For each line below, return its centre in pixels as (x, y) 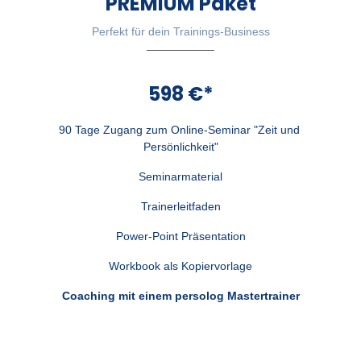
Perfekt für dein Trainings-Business (180, 31)
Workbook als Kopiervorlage (180, 266)
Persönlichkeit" (180, 146)
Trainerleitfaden (180, 206)
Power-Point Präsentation (180, 236)
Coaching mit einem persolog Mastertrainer (180, 295)
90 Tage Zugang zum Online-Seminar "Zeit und (179, 129)
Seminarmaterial (180, 176)
